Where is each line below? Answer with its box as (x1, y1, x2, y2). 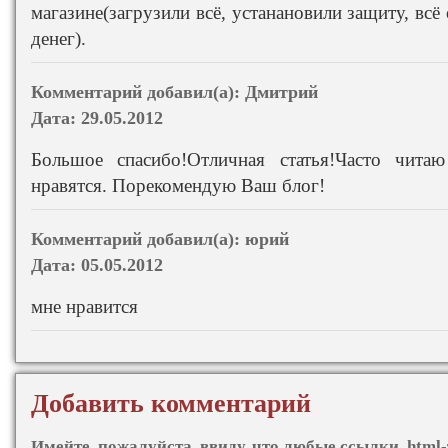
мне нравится (31, 295, 138, 317)
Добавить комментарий (31, 388, 311, 418)
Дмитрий (245, 81, 318, 102)
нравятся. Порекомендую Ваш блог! (31, 174, 325, 196)
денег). (31, 27, 86, 49)
